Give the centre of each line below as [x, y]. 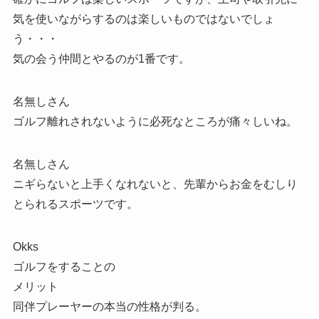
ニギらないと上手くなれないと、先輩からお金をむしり [155, 184]
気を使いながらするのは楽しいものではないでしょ [143, 19]
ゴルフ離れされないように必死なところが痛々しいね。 [155, 121]
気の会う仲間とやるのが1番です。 [101, 58]
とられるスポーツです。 [75, 204]
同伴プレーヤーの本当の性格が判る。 [109, 306]
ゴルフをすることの [64, 266]
